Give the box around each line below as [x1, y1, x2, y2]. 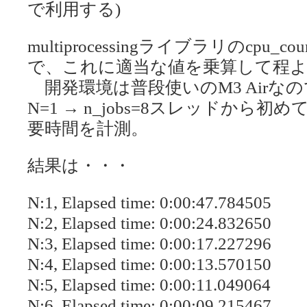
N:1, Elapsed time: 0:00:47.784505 [27, 193, 271, 212]
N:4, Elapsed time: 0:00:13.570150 [27, 254, 271, 273]
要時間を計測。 [27, 119, 148, 138]
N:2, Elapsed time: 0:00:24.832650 [27, 213, 271, 232]
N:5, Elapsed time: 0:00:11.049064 [27, 275, 271, 294]
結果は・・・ [27, 156, 131, 175]
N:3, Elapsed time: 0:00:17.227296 [27, 234, 271, 253]
